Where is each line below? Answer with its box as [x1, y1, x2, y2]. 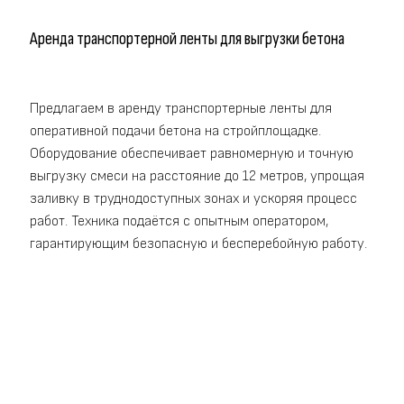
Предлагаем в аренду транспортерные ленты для [30, 99, 332, 117]
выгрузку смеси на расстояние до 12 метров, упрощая [30, 167, 364, 185]
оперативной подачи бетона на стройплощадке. [30, 122, 321, 140]
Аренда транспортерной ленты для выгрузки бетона [30, 28, 344, 50]
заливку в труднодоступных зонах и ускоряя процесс [30, 189, 357, 207]
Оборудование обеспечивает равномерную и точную [30, 144, 353, 162]
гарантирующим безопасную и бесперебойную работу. [30, 234, 367, 252]
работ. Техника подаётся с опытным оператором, [30, 212, 328, 230]
